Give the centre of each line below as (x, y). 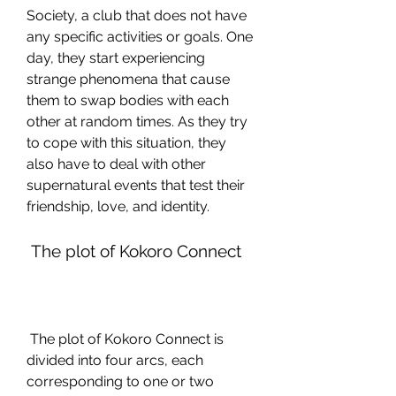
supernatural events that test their (136, 185)
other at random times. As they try (137, 122)
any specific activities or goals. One (140, 37)
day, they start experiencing (116, 58)
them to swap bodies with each (128, 100)
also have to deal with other (116, 164)
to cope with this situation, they (126, 143)
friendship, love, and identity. (118, 206)
